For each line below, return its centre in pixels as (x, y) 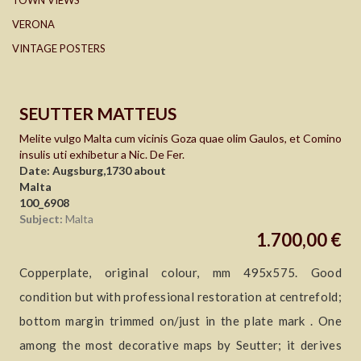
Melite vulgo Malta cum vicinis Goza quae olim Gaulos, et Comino (180, 139)
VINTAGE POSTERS (59, 49)
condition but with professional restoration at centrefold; (180, 297)
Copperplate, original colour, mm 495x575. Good (180, 273)
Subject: (41, 219)
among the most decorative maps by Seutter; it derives (180, 345)
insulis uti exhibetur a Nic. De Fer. (102, 155)
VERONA (33, 25)
